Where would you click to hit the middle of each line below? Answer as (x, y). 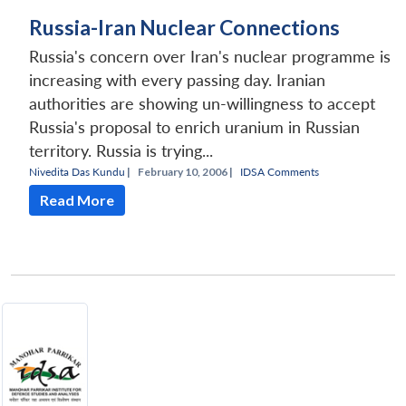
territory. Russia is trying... (121, 151)
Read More (77, 200)
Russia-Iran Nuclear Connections (184, 28)
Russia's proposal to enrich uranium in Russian (194, 128)
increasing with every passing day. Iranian (177, 81)
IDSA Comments (280, 172)
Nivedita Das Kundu (77, 172)
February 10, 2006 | (185, 172)
